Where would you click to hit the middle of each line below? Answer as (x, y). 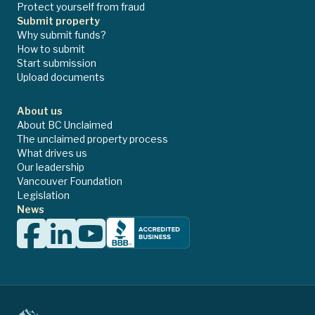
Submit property (58, 20)
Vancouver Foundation (70, 181)
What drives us (52, 153)
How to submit (51, 49)
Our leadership (51, 167)
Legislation (43, 195)
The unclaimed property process (92, 139)
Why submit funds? (62, 34)
